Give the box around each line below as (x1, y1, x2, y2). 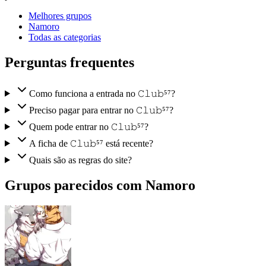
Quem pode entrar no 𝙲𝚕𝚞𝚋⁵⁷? (28, 121, 148, 132)
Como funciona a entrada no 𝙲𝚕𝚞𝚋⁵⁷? (28, 88, 175, 99)
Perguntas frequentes (5, 54, 134, 70)
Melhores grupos (28, 10, 91, 21)
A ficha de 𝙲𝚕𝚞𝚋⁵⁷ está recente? (28, 138, 153, 148)
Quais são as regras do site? (28, 154, 132, 165)
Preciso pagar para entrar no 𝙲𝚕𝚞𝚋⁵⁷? (28, 104, 173, 115)
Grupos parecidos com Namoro (5, 177, 195, 193)
